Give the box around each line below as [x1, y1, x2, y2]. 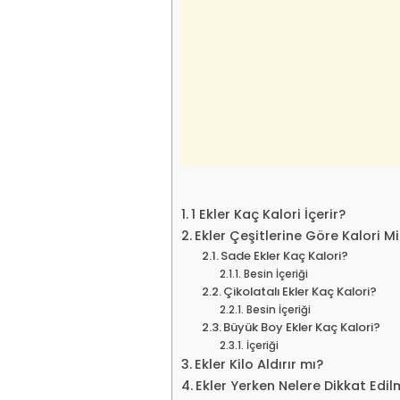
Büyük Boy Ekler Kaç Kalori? [223, 318, 381, 336]
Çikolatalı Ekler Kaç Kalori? [223, 282, 378, 300]
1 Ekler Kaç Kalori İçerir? [190, 204, 346, 223]
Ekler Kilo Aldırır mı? [194, 354, 323, 373]
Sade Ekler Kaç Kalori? [221, 246, 349, 264]
